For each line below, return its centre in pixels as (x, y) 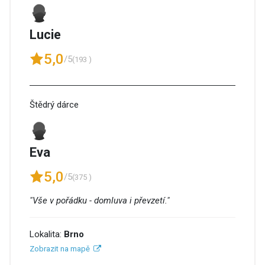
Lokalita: (47, 234)
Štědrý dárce (54, 105)
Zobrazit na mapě (60, 249)
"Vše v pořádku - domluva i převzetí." (100, 201)
